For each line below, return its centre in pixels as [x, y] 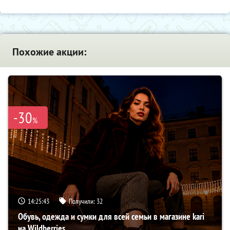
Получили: [83, 201]
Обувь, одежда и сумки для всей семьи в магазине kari [111, 216]
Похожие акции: [49, 52]
